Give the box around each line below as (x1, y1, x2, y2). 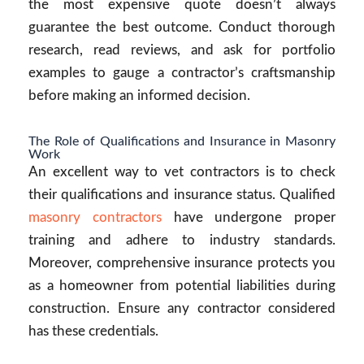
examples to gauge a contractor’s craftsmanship (28, 66, 336, 80)
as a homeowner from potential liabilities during (28, 279, 336, 292)
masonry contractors (28, 210, 162, 224)
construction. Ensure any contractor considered (28, 301, 336, 315)
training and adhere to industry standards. (28, 233, 336, 247)
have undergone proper (161, 210, 336, 224)
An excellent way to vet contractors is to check (28, 165, 336, 179)
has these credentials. (28, 324, 158, 338)
